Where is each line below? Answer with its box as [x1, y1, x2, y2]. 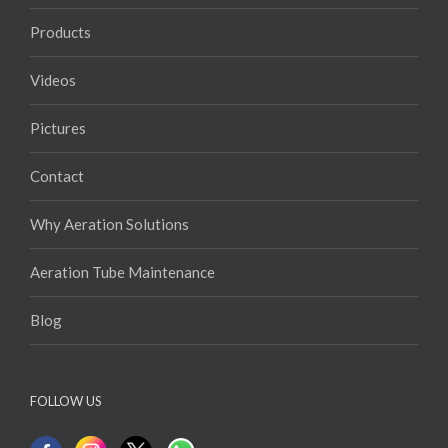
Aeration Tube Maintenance [30, 190, 215, 209]
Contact [30, 94, 84, 113]
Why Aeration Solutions [30, 142, 189, 161]
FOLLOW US [30, 320, 102, 337]
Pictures [30, 46, 86, 65]
